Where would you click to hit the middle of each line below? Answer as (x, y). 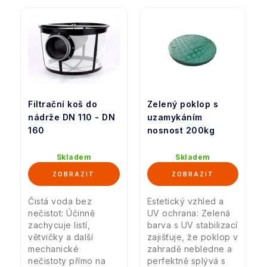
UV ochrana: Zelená (189, 213)
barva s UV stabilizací (192, 225)
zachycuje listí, (59, 225)
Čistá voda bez (60, 201)
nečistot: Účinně (61, 213)
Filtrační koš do (63, 104)
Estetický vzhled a (185, 201)
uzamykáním (175, 117)
